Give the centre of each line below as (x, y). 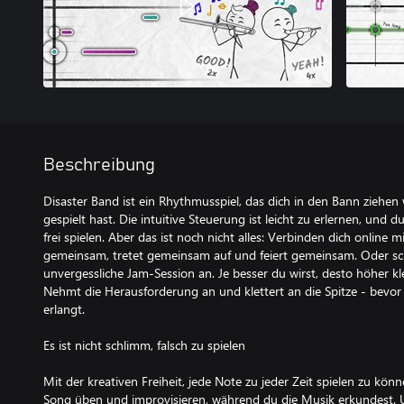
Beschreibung (99, 165)
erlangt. (64, 309)
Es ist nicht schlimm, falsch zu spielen (144, 345)
